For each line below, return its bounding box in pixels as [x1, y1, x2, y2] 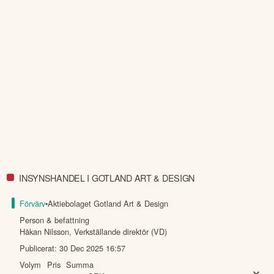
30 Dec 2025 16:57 [59, 242, 126, 254]
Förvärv [20, 198, 46, 210]
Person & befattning [20, 214, 90, 226]
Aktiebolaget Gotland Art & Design [48, 198, 169, 210]
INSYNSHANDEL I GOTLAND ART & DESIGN [19, 171, 195, 184]
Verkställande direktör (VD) [74, 226, 168, 238]
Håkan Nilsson [20, 226, 70, 238]
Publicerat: [20, 242, 60, 254]
